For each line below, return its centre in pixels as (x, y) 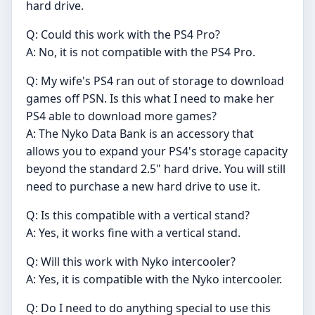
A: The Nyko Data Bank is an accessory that (140, 134)
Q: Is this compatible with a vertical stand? (138, 216)
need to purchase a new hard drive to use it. (143, 187)
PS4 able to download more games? (121, 116)
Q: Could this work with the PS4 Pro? (123, 35)
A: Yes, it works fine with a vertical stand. (133, 233)
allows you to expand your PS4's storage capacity (157, 152)
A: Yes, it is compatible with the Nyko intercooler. (154, 279)
